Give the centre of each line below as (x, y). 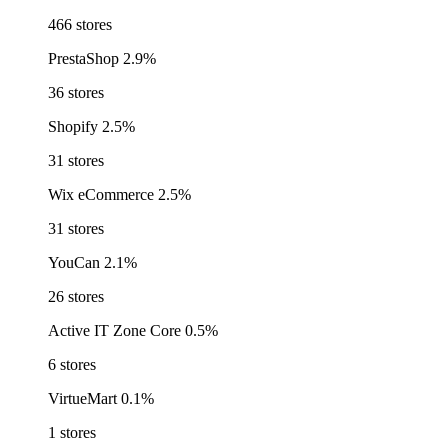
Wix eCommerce (101, 195)
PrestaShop (83, 59)
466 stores (80, 25)
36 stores (76, 93)
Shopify (73, 127)
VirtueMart (82, 399)
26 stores (76, 297)
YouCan (74, 263)
